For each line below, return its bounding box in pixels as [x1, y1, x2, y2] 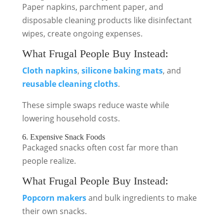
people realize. [22, 155, 76, 166]
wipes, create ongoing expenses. [22, 28, 143, 39]
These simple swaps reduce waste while [22, 100, 169, 110]
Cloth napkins [22, 65, 77, 76]
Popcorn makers [22, 192, 86, 203]
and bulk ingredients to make [86, 192, 197, 203]
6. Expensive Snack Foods [22, 133, 105, 141]
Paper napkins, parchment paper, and [22, 1, 163, 12]
